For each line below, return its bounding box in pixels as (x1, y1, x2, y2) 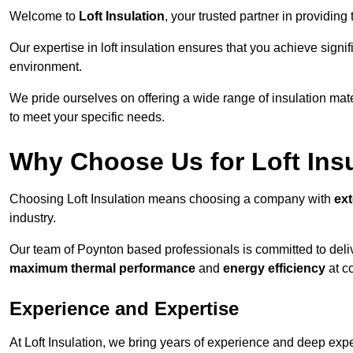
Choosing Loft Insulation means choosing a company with (9, 192, 334, 206)
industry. (9, 211, 56, 225)
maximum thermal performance (9, 262, 195, 276)
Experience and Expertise (9, 298, 239, 320)
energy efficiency (223, 262, 325, 276)
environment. (9, 60, 82, 74)
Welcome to (9, 9, 79, 24)
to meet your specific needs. (9, 110, 165, 124)
